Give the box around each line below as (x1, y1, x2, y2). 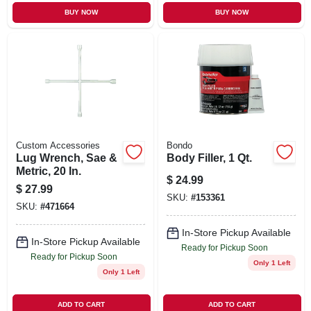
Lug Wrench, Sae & (15, 151, 117, 164)
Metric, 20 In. (15, 165, 81, 177)
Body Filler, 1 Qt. (166, 151, 252, 164)
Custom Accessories (15, 140, 100, 151)
